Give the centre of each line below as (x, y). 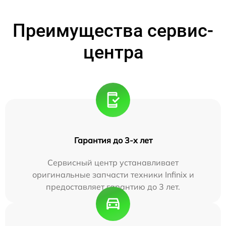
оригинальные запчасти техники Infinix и (113, 174)
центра (113, 52)
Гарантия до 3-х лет (113, 140)
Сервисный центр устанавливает (113, 162)
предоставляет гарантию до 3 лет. (113, 186)
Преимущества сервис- (113, 31)
